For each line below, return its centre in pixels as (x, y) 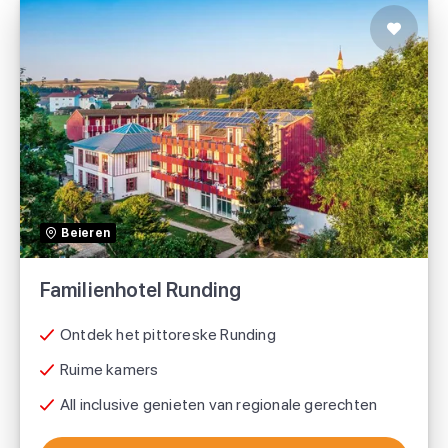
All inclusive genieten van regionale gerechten (219, 405)
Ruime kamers (109, 370)
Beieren (86, 233)
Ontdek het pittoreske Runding (168, 335)
